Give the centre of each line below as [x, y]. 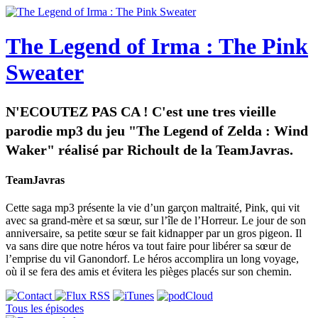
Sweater [45, 73]
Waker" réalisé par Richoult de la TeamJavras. [149, 149]
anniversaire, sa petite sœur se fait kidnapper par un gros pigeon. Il [154, 234]
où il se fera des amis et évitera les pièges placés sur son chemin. [149, 272]
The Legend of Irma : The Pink [157, 46]
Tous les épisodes [45, 309]
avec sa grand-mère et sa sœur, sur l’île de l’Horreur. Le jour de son [156, 221]
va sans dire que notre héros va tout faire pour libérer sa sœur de [148, 246]
